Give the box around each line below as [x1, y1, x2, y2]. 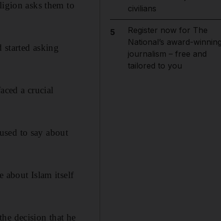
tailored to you [127, 61, 182, 71]
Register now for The [127, 25, 208, 35]
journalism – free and [127, 49, 207, 59]
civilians [127, 3, 156, 13]
